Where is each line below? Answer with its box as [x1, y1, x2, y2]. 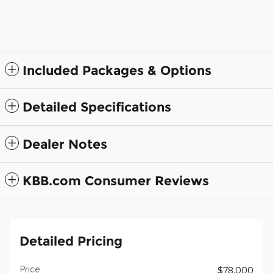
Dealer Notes [23, 136, 107, 152]
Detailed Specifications [23, 99, 171, 115]
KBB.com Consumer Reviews [23, 172, 209, 188]
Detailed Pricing [19, 233, 122, 249]
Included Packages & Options [23, 62, 211, 78]
